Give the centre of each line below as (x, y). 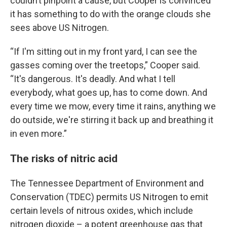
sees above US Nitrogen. (60, 28)
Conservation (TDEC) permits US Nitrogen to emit (109, 197)
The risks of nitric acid (64, 158)
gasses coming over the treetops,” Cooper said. (105, 65)
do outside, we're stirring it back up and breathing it (112, 120)
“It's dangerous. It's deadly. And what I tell (93, 79)
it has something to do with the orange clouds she (110, 14)
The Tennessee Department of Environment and (107, 183)
